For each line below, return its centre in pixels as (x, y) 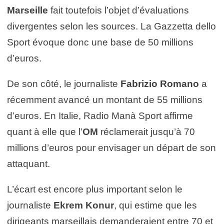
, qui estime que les (155, 205)
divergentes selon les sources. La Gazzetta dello (111, 26)
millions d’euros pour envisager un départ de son (111, 147)
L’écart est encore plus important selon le (95, 189)
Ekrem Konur (84, 205)
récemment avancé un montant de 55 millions (105, 99)
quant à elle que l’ (45, 131)
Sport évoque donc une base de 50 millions (100, 42)
